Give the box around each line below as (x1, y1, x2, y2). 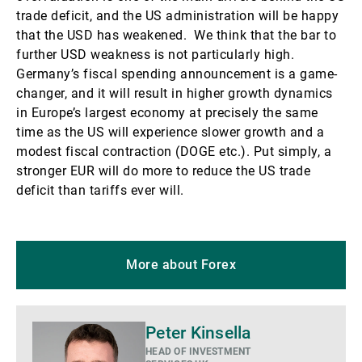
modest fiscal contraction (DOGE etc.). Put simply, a (16, 144, 331, 159)
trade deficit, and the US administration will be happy (16, 8, 339, 23)
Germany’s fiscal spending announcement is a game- (16, 66, 338, 82)
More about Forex (126, 257, 236, 272)
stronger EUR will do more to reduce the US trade (16, 163, 310, 179)
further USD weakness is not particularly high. (16, 47, 294, 62)
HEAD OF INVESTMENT (145, 346, 251, 357)
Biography (32, 322, 94, 338)
